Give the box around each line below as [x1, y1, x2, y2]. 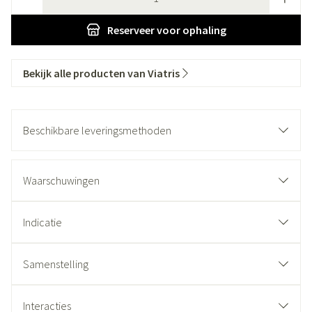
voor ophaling [154, 23, 226, 37]
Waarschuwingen [23, 173, 100, 187]
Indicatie [23, 215, 62, 229]
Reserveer [107, 23, 155, 37]
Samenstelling [23, 257, 88, 271]
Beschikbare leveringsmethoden [23, 123, 171, 137]
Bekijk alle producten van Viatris [23, 66, 180, 80]
